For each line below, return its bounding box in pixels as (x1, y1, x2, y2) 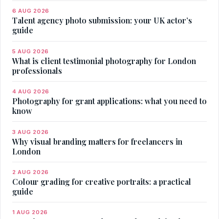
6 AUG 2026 (12, 7, 49, 15)
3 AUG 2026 (12, 128, 49, 135)
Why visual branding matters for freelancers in (12, 136, 182, 147)
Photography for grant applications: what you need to (12, 96, 207, 107)
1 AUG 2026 (12, 209, 48, 216)
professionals (12, 65, 62, 76)
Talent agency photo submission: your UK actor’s (12, 15, 192, 26)
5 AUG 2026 (12, 47, 49, 55)
